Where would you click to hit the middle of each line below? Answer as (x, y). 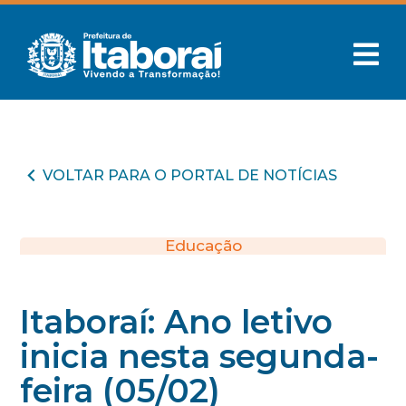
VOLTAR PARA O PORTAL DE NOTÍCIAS (190, 175)
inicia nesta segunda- (200, 356)
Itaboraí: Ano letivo (177, 322)
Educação (203, 246)
